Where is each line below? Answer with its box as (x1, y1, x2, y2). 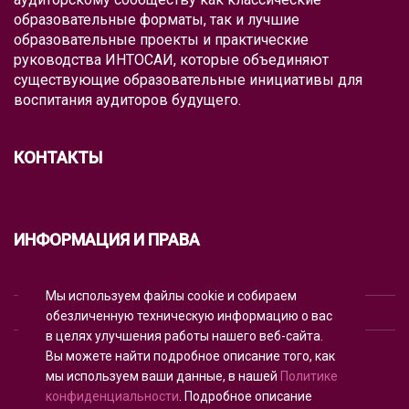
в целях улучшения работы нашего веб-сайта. (46, 329, 323, 343)
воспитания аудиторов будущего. (14, 91, 241, 110)
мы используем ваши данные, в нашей (46, 369, 280, 383)
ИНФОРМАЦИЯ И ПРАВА (14, 230, 200, 250)
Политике (280, 369, 338, 383)
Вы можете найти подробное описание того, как (46, 349, 335, 363)
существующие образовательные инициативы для (14, 71, 362, 89)
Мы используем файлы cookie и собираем (46, 288, 297, 303)
